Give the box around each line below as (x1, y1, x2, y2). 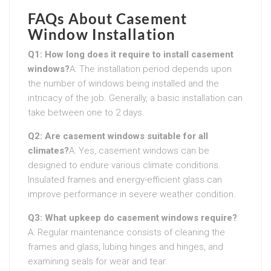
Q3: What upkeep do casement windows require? (28, 212, 237, 223)
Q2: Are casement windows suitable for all (28, 130, 208, 142)
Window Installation (28, 25, 175, 43)
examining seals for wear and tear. (28, 255, 168, 267)
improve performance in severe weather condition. (28, 188, 236, 200)
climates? (28, 145, 69, 156)
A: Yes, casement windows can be (69, 145, 209, 156)
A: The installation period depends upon (70, 63, 232, 74)
